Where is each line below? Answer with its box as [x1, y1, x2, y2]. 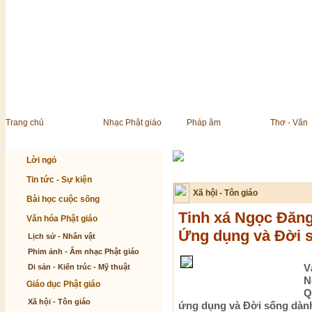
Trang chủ [6, 118, 44, 127]
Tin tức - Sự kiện [26, 175, 92, 185]
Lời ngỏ [26, 155, 56, 165]
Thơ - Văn [270, 118, 308, 127]
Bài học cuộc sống [26, 194, 100, 204]
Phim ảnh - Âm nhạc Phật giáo [28, 247, 139, 256]
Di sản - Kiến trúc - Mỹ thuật [28, 263, 130, 271]
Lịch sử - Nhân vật [28, 232, 95, 240]
